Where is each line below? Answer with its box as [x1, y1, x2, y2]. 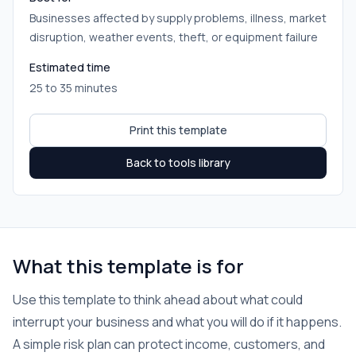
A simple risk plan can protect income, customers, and [13, 335, 325, 353]
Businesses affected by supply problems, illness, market [29, 10, 327, 25]
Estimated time [29, 60, 110, 75]
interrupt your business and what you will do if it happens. [13, 313, 342, 331]
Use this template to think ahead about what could [13, 291, 303, 308]
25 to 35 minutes [29, 80, 118, 95]
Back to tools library [126, 155, 230, 170]
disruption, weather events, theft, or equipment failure [29, 29, 318, 44]
